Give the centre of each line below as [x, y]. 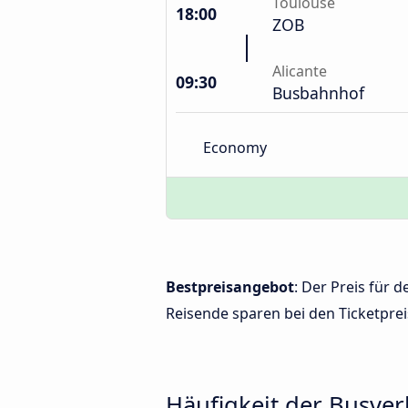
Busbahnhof [318, 93]
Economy [235, 147]
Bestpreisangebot [230, 287]
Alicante [300, 71]
